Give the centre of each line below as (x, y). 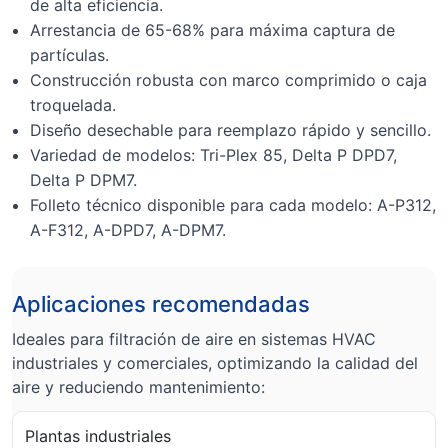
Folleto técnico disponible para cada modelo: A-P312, (233, 205)
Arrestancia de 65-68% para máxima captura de (212, 30)
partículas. (69, 55)
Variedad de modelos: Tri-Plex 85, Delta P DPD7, (213, 155)
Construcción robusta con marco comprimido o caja (228, 80)
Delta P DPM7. (83, 180)
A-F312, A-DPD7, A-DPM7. (128, 230)
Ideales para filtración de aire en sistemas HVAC (194, 339)
